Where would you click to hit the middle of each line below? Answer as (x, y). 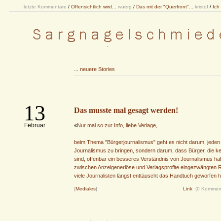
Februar (35, 125)
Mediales (86, 189)
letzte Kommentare (45, 7)
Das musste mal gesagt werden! (126, 110)
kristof (202, 7)
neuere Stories (97, 69)
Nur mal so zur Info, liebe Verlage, (117, 125)
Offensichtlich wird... (94, 7)
